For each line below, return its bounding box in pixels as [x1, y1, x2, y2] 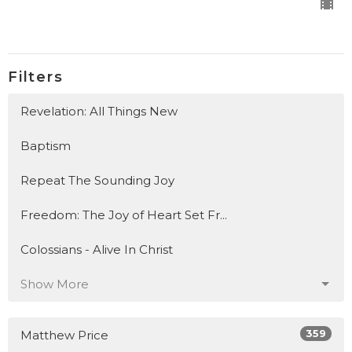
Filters [8, 68, 64, 86]
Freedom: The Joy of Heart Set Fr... [20, 207, 227, 223]
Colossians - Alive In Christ [20, 242, 173, 258]
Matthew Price [20, 328, 108, 343]
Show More [20, 277, 89, 292]
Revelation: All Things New [20, 104, 178, 119]
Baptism [20, 138, 71, 154]
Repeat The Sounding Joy [20, 173, 174, 189]
